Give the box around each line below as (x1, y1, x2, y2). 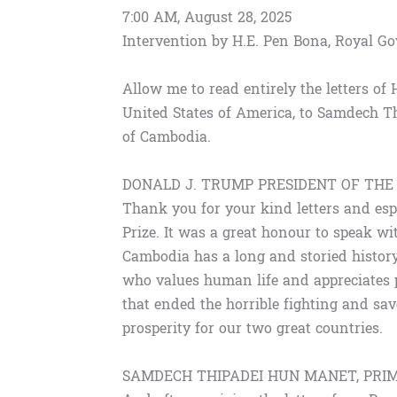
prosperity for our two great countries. (122, 315, 383, 342)
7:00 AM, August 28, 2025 (122, 4, 300, 31)
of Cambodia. (122, 124, 211, 151)
